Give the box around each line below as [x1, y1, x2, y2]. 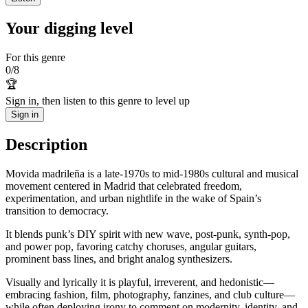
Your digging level [5, 19, 133, 37]
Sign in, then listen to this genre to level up [5, 94, 190, 107]
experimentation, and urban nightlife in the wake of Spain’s [5, 192, 261, 204]
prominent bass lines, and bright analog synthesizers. [5, 252, 232, 265]
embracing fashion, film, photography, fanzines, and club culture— [5, 288, 295, 300]
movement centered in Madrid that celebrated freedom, [5, 179, 242, 192]
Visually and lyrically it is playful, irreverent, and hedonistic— [5, 276, 274, 288]
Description [5, 135, 87, 153]
